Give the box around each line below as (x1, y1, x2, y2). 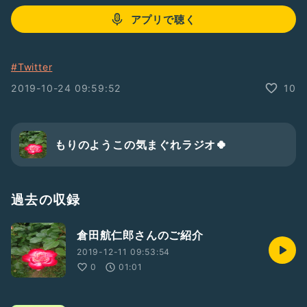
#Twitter (11, 61, 53, 73)
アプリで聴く (130, 12, 196, 26)
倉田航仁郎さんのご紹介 (77, 228, 204, 242)
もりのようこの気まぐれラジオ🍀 (55, 138, 228, 151)
